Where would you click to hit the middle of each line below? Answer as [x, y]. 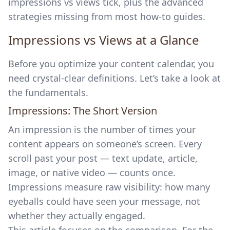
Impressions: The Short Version [83, 111]
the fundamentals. [48, 92]
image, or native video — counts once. [92, 172]
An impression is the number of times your [102, 129]
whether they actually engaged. [77, 216]
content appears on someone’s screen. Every [105, 144]
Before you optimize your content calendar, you [111, 64]
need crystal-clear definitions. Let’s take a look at [114, 78]
